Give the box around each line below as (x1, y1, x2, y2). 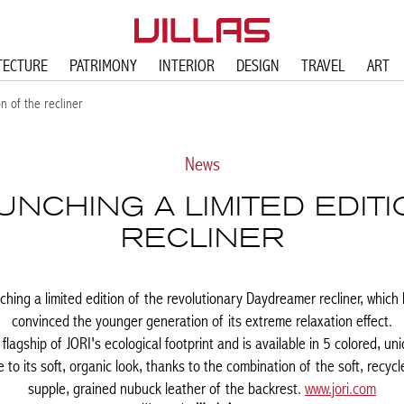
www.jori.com (305, 378, 376, 399)
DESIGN (235, 55, 280, 76)
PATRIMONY (69, 55, 137, 76)
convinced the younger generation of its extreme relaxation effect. (12, 310, 392, 331)
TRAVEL (300, 55, 345, 76)
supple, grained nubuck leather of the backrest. (28, 378, 305, 399)
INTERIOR (158, 55, 215, 76)
